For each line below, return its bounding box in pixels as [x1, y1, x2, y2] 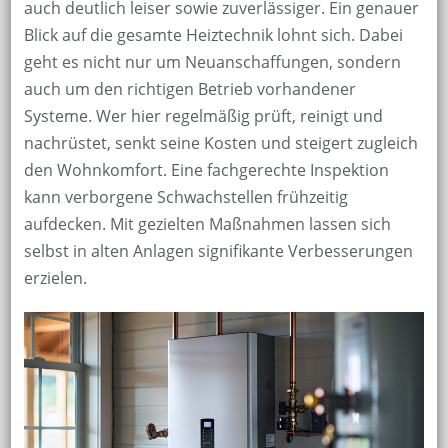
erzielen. [23, 266, 87, 289]
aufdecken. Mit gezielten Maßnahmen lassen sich [23, 212, 391, 235]
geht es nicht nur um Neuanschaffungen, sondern [23, 50, 401, 73]
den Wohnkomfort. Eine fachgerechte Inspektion [23, 158, 389, 181]
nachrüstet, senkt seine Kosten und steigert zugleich [23, 131, 418, 154]
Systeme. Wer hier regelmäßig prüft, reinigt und [23, 104, 383, 127]
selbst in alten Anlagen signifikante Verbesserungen [23, 239, 413, 262]
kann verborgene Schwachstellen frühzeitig [23, 185, 348, 208]
